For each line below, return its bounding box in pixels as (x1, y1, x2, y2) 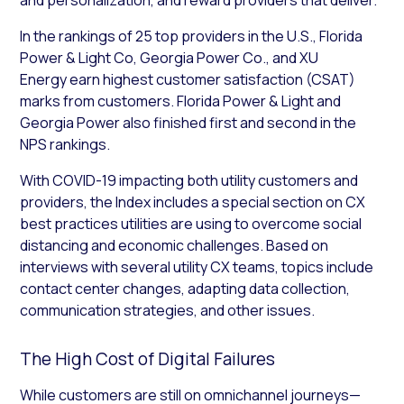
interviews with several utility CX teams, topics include (20, 256, 374, 277)
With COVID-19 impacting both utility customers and (20, 170, 359, 190)
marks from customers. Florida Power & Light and (20, 90, 342, 111)
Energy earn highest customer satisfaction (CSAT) (20, 69, 356, 89)
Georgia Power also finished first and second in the (20, 112, 357, 133)
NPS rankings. (20, 133, 111, 154)
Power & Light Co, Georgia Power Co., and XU (20, 47, 319, 68)
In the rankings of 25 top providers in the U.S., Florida (20, 25, 363, 46)
